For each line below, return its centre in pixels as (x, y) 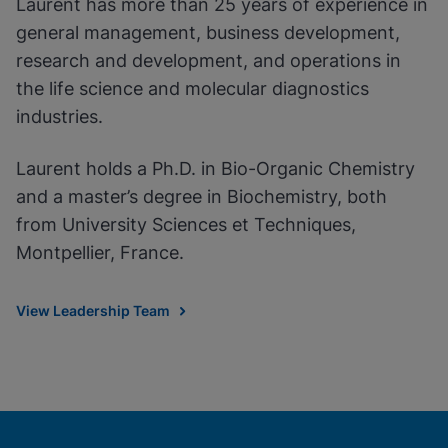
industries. (59, 116)
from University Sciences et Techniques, (186, 224)
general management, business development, (208, 32)
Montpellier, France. (100, 252)
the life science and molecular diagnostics (192, 88)
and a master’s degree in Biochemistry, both (201, 196)
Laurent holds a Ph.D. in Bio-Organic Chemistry (215, 168)
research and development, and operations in (208, 60)
